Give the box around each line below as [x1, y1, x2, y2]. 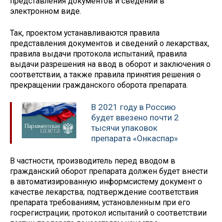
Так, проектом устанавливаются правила [10, 28, 160, 38]
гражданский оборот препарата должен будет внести [10, 166, 208, 176]
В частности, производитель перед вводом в [10, 156, 175, 166]
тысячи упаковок [91, 123, 158, 133]
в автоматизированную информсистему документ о [10, 176, 202, 186]
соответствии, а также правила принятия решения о [10, 70, 201, 80]
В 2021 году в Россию [91, 102, 176, 112]
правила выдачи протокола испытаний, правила [10, 49, 187, 59]
